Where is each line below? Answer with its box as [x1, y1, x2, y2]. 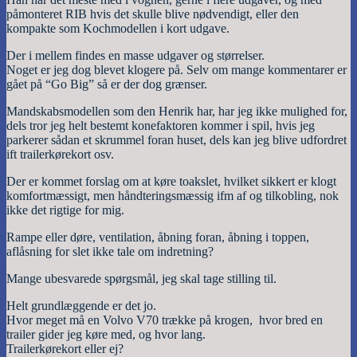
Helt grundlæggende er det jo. [6, 299, 156, 313]
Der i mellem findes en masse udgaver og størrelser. [6, 49, 265, 63]
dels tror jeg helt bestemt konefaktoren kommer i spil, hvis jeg [6, 119, 315, 133]
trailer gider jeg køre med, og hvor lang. [6, 328, 206, 342]
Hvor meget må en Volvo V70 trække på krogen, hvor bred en [6, 313, 323, 328]
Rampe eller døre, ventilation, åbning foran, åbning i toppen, [6, 230, 309, 245]
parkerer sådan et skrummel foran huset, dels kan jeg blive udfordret [6, 133, 347, 147]
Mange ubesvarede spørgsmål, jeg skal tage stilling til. [6, 272, 277, 286]
